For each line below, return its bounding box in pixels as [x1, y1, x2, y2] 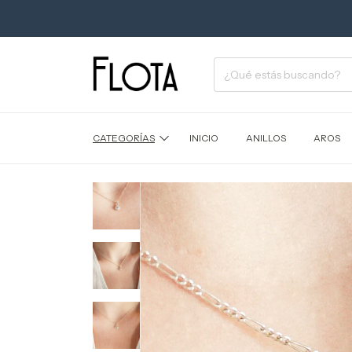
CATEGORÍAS [93, 132, 155, 145]
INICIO [189, 132, 218, 145]
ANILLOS [245, 132, 286, 145]
